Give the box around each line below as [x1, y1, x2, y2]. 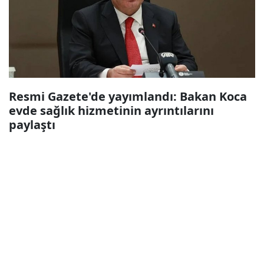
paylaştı [9, 117, 55, 133]
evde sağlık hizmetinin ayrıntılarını [9, 103, 214, 118]
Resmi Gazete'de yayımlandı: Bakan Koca [9, 88, 247, 104]
